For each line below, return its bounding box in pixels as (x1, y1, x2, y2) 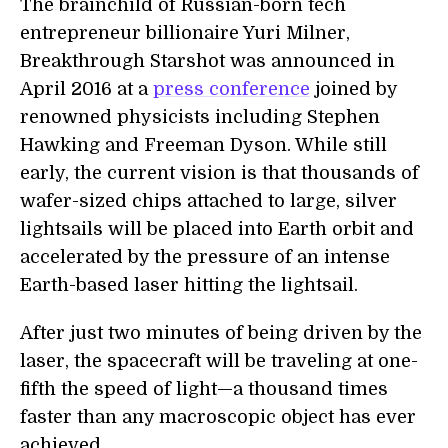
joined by (310, 79, 397, 99)
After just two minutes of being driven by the (20, 323, 422, 343)
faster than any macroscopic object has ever (20, 407, 416, 427)
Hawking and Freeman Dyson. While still (20, 135, 387, 155)
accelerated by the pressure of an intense (20, 247, 390, 267)
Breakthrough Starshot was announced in (20, 51, 395, 71)
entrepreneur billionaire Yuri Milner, (20, 23, 350, 43)
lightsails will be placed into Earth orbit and (20, 219, 414, 239)
